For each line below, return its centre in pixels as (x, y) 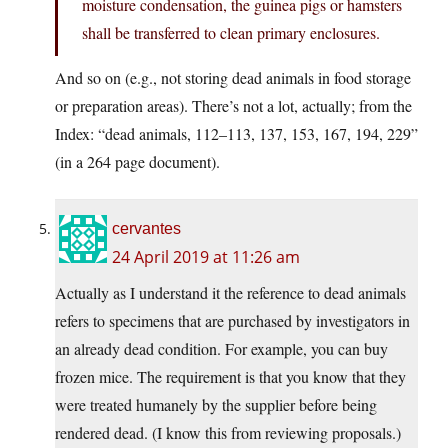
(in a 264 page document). (137, 162)
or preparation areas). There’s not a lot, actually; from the (233, 106)
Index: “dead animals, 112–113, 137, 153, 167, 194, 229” (236, 134)
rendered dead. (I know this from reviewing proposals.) (228, 433)
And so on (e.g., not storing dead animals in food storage (233, 78)
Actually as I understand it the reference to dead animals (230, 293)
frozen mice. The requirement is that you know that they (230, 377)
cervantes (146, 229)
